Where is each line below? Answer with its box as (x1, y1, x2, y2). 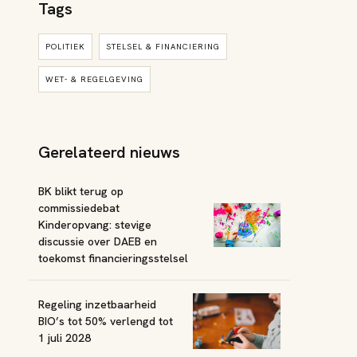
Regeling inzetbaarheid (38, 296, 156, 312)
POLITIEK (45, 41, 85, 52)
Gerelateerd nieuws (38, 142, 180, 163)
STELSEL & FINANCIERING (106, 41, 220, 52)
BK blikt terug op (38, 184, 124, 198)
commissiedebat (38, 201, 120, 215)
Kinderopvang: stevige (38, 218, 151, 232)
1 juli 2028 (38, 330, 91, 345)
